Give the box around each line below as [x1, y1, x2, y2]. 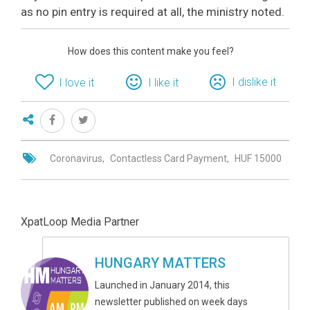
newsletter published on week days [95, 296, 248, 308]
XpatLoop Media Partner [21, 215, 139, 229]
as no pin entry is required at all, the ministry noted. [21, 5, 284, 19]
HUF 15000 [234, 153, 282, 165]
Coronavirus [49, 153, 102, 165]
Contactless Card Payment [109, 153, 227, 165]
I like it [148, 76, 179, 90]
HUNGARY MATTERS [95, 255, 226, 272]
